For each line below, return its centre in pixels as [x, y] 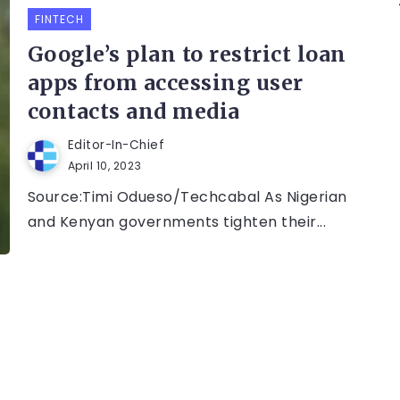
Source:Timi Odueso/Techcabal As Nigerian [187, 197]
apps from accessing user [165, 83]
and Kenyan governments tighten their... [177, 222]
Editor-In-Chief [116, 146]
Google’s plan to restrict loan [187, 54]
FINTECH [59, 20]
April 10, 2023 [104, 166]
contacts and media [133, 112]
